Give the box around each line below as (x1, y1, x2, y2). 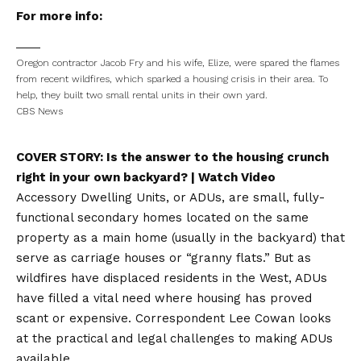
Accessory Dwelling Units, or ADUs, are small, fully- (16, 190, 325, 205)
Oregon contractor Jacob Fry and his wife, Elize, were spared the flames (16, 57, 339, 69)
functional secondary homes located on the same (16, 210, 309, 226)
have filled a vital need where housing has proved (16, 291, 312, 306)
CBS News (16, 106, 63, 118)
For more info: (16, 9, 102, 24)
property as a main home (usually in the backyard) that (16, 230, 345, 246)
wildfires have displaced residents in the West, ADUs (16, 271, 327, 286)
